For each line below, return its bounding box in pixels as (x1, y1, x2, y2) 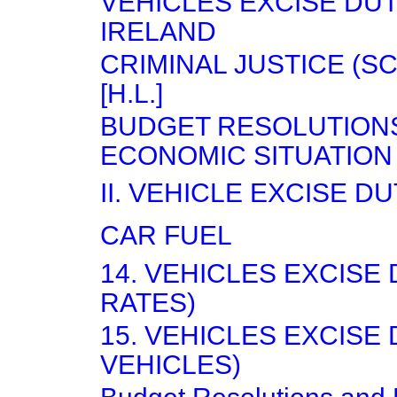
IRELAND (100, 17, 216, 46)
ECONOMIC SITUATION (100, 141, 393, 170)
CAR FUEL (100, 221, 232, 250)
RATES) (100, 288, 196, 317)
